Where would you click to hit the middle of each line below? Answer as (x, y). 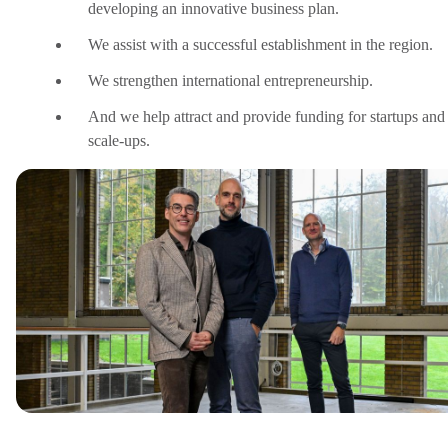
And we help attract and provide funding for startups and (266, 116)
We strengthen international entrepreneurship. (230, 80)
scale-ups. (119, 140)
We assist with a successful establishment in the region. (260, 44)
